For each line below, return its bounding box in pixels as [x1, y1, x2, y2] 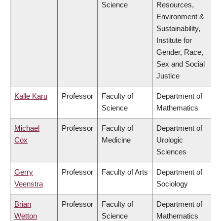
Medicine [102, 136, 131, 145]
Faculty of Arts [102, 168, 148, 177]
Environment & [156, 12, 204, 21]
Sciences [156, 147, 186, 156]
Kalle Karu [14, 92, 47, 101]
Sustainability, [156, 24, 200, 33]
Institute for [156, 36, 192, 45]
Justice [156, 72, 180, 80]
